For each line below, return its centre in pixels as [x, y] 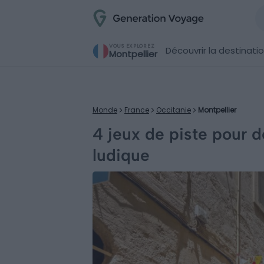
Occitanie [174, 110]
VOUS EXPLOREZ [132, 46]
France [137, 110]
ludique [121, 155]
